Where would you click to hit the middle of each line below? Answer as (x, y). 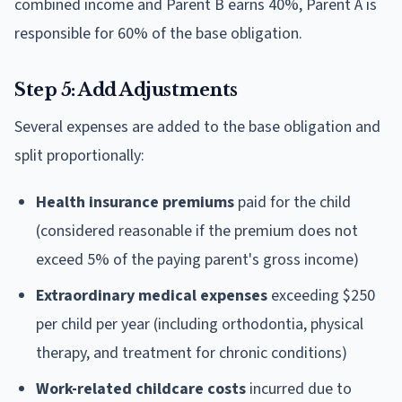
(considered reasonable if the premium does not (197, 231)
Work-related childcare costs (141, 389)
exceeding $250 (321, 295)
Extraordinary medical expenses (152, 295)
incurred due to (299, 389)
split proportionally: (79, 155)
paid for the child (293, 202)
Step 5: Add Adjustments (126, 89)
